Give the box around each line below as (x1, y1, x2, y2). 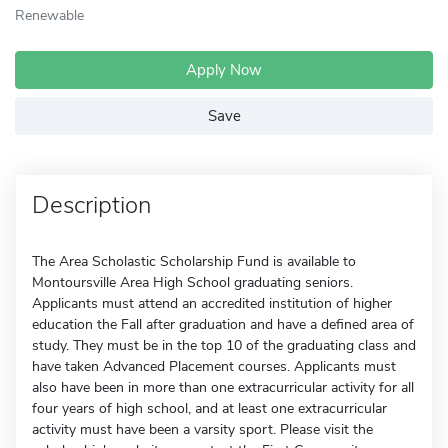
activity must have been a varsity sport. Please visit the (32, 420, 373, 439)
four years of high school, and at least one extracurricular (32, 399, 387, 418)
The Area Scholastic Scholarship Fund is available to (32, 252, 356, 271)
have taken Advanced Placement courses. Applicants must (32, 357, 396, 376)
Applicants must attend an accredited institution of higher (32, 294, 392, 313)
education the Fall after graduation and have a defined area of (32, 315, 414, 334)
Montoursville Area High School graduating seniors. (32, 273, 353, 292)
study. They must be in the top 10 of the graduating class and (32, 336, 416, 355)
